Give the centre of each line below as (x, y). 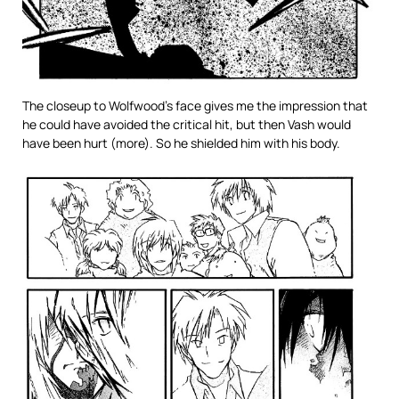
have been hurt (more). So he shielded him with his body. (181, 142)
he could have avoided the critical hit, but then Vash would (187, 124)
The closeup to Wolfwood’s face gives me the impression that (195, 105)
